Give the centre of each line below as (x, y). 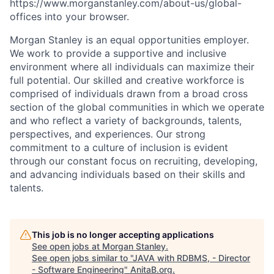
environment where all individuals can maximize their (132, 67)
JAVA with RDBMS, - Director (191, 258)
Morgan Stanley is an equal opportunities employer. (129, 40)
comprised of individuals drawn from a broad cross (129, 94)
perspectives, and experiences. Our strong (108, 134)
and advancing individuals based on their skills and (128, 174)
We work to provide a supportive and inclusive (118, 53)
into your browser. (85, 17)
